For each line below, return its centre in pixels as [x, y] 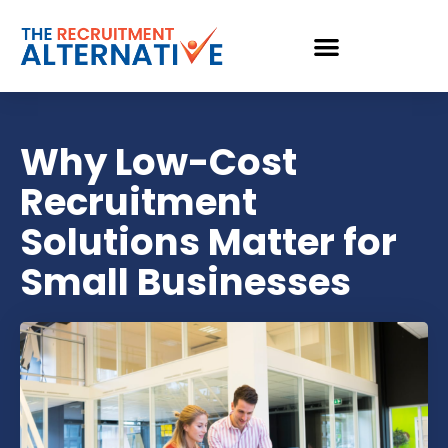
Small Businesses [185, 282]
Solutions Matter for [208, 242]
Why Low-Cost [158, 162]
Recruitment [138, 202]
